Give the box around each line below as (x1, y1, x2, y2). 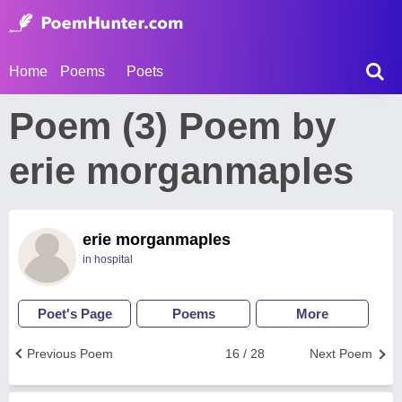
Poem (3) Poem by (9, 105, 336, 147)
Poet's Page (37, 306, 112, 321)
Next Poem (310, 346, 372, 361)
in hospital (83, 253, 133, 266)
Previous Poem (27, 346, 113, 361)
